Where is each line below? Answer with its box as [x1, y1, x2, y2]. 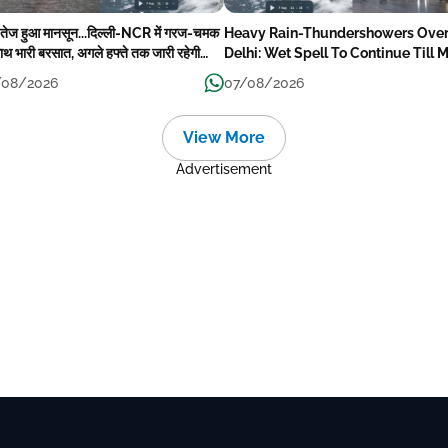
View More [183, 128, 265, 148]
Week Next [223, 65, 296, 82]
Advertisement [175, 161, 272, 178]
